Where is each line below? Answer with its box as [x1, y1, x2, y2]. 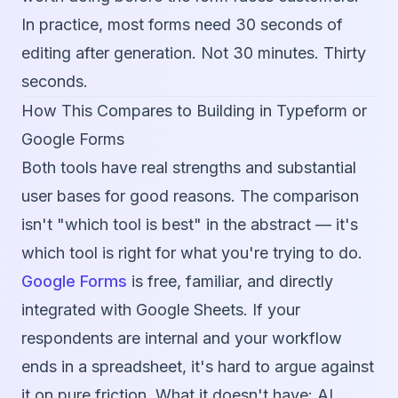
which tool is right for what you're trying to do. [21, 243, 362, 263]
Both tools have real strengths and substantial [21, 158, 356, 178]
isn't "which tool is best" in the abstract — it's [21, 215, 358, 235]
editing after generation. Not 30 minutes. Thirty [21, 44, 366, 63]
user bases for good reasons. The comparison [21, 187, 359, 206]
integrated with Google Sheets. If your [21, 300, 300, 320]
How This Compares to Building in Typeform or [21, 101, 367, 121]
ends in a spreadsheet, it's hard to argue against [21, 357, 374, 377]
